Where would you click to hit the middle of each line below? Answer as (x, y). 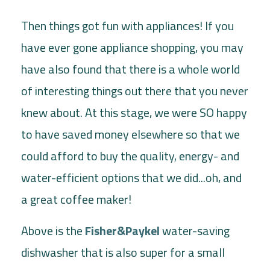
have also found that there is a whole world (130, 69)
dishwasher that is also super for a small (123, 252)
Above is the (53, 230)
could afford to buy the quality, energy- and (130, 155)
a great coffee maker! (76, 199)
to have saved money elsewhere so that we (130, 134)
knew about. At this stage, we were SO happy (134, 112)
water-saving (196, 230)
